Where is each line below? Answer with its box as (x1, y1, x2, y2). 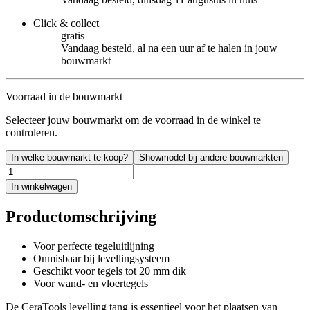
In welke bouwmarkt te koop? (11, 152, 128, 163)
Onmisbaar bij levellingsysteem (33, 252, 170, 264)
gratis (61, 29, 84, 42)
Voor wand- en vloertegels (33, 277, 148, 289)
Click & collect (33, 17, 99, 29)
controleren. (6, 126, 57, 138)
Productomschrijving (6, 207, 156, 226)
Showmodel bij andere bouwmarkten (139, 152, 283, 163)
